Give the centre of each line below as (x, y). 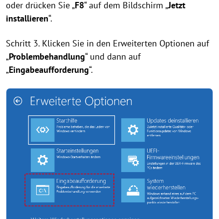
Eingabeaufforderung (49, 70)
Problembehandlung (47, 57)
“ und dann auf (113, 57)
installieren (27, 19)
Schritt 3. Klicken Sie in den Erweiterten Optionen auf (108, 44)
